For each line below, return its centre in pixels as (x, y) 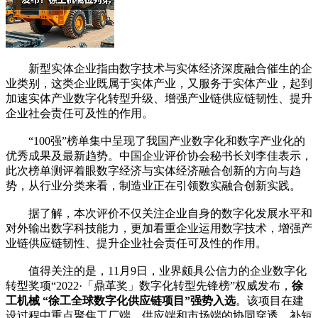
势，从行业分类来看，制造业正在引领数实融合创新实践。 (153, 185)
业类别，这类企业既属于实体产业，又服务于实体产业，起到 (159, 83)
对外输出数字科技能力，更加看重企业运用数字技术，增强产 (159, 228)
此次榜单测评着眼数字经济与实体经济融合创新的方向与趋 (153, 170)
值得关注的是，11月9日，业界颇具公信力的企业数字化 (156, 270)
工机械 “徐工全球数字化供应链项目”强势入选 (121, 300)
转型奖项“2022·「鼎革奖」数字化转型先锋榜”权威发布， (149, 285)
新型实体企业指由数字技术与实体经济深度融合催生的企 (159, 68)
